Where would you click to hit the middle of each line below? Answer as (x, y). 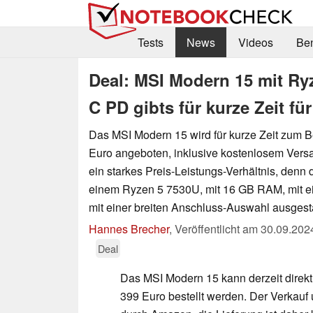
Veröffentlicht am (218, 228)
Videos (255, 43)
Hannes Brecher (129, 228)
